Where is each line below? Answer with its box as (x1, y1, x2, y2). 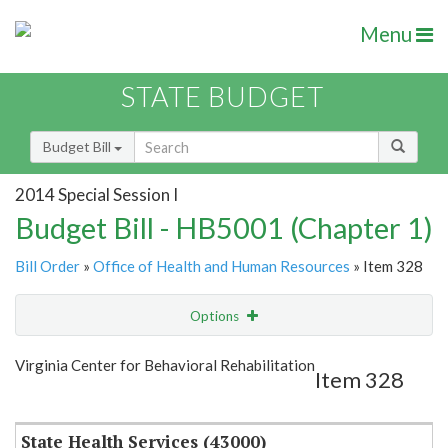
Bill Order (15, 257, 80, 276)
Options (190, 308, 242, 325)
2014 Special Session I (15, 183, 178, 205)
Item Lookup (20, 390, 99, 408)
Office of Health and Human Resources (93, 257, 350, 276)
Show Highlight (116, 348, 209, 365)
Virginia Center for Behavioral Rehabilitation (15, 356, 315, 375)
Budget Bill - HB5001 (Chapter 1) (15, 210, 433, 246)
